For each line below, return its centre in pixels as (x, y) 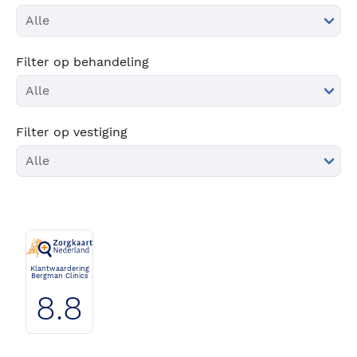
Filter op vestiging (72, 132)
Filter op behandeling (82, 62)
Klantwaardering (59, 269)
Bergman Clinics (59, 276)
